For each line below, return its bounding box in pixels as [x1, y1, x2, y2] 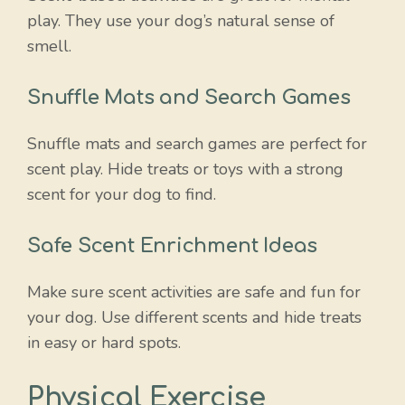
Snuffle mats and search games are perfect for [27, 132, 367, 155]
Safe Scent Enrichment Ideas [27, 234, 318, 257]
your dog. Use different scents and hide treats [27, 306, 362, 328]
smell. [27, 34, 71, 57]
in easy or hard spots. [27, 331, 181, 353]
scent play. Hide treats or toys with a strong [27, 157, 344, 180]
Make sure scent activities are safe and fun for [27, 280, 361, 303]
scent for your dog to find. [27, 183, 216, 205]
